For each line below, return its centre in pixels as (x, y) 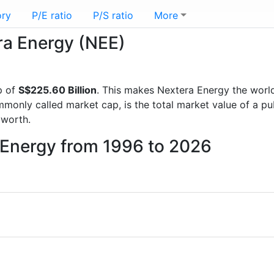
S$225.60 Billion (57, 90)
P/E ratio (52, 15)
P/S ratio (113, 15)
